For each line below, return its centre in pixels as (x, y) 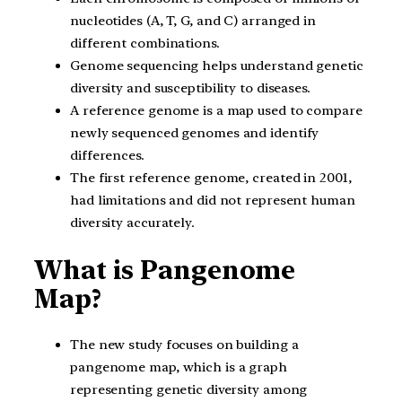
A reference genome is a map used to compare (216, 111)
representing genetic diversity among (189, 390)
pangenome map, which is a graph (179, 367)
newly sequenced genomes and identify (195, 133)
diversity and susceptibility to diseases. (190, 88)
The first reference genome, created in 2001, (211, 178)
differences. (107, 156)
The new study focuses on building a (184, 345)
